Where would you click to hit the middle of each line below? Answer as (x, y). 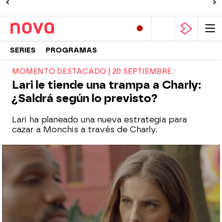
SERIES (23, 50)
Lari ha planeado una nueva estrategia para (99, 120)
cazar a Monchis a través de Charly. (85, 130)
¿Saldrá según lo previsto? (85, 98)
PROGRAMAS (71, 50)
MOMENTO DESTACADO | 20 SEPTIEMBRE (92, 72)
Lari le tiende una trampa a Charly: (107, 85)
